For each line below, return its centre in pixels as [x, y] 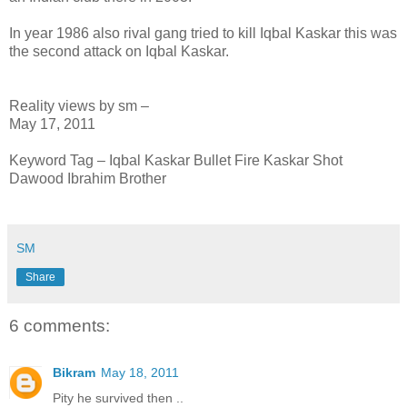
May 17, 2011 [52, 124]
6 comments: [60, 325]
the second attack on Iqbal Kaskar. [119, 51]
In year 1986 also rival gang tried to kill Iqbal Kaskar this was [203, 33]
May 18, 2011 [140, 373]
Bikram [74, 373]
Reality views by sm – [79, 105]
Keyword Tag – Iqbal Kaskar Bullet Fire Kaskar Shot [176, 160]
